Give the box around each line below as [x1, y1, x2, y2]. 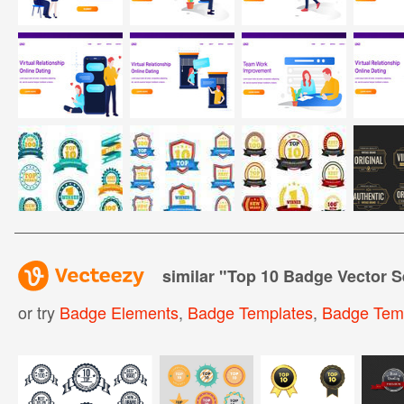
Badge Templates [187, 299, 313, 324]
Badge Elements [59, 299, 179, 324]
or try [17, 299, 60, 324]
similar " [161, 263, 227, 288]
